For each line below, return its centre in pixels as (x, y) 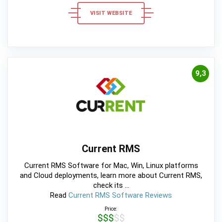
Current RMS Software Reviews (120, 195)
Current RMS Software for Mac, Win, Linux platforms (111, 165)
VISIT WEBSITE (111, 13)
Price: (111, 209)
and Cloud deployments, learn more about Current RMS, (111, 175)
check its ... (111, 185)
